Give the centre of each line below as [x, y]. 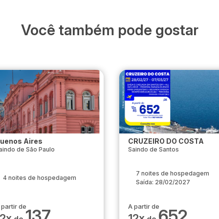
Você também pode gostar [109, 30]
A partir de [144, 207]
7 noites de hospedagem [173, 174]
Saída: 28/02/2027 [163, 182]
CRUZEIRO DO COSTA [166, 141]
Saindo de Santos [153, 150]
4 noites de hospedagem [40, 178]
